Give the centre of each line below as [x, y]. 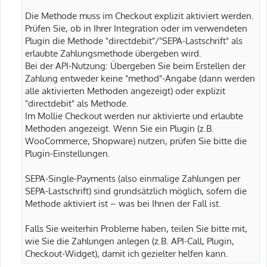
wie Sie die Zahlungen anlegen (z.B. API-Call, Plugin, [130, 240]
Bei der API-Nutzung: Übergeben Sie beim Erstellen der [135, 65]
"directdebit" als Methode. [77, 103]
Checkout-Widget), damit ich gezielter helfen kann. [127, 253]
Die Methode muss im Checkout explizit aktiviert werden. [139, 15]
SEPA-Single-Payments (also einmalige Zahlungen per [133, 178]
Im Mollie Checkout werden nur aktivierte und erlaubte [134, 115]
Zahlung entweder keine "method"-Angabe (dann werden [140, 78]
